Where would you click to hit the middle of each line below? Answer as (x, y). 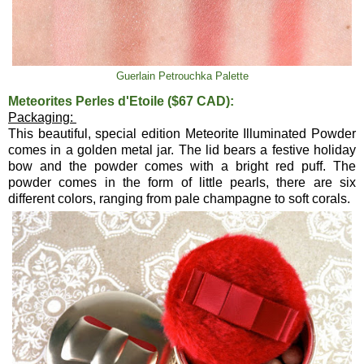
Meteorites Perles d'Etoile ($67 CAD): (121, 101)
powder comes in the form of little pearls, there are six (182, 182)
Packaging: (42, 117)
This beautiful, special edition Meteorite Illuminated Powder (182, 133)
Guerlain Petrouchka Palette (182, 76)
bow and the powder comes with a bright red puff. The (182, 166)
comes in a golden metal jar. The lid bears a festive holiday (182, 149)
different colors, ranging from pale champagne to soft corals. (179, 198)
